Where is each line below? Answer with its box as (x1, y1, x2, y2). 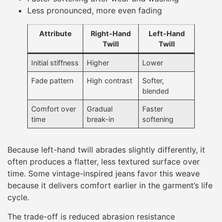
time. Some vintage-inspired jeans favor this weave (7, 168, 200, 179)
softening (142, 115, 174, 124)
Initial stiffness (31, 58, 79, 67)
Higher (87, 58, 110, 67)
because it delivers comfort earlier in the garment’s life (7, 180, 213, 191)
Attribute (39, 29, 72, 38)
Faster (142, 105, 164, 113)
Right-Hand (91, 29, 131, 38)
